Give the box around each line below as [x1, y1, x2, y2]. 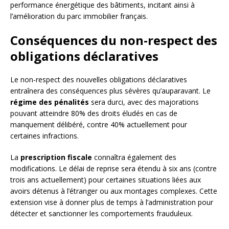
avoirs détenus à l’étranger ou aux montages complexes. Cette [10, 186, 217, 196]
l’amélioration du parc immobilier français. [10, 11, 148, 21]
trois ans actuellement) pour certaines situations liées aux [10, 175, 201, 185]
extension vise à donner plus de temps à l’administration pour [10, 197, 213, 208]
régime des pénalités [10, 97, 89, 107]
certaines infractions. [10, 131, 79, 141]
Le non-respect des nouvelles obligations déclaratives [10, 75, 187, 85]
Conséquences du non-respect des [10, 32, 217, 49]
